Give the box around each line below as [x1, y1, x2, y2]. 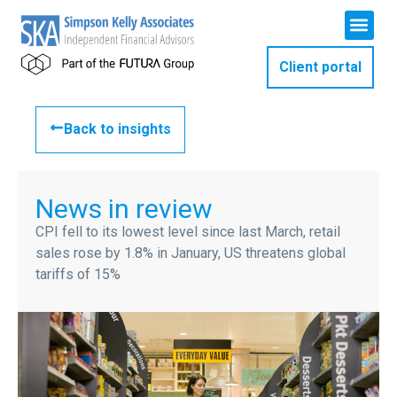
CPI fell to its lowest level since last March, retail [35, 223, 340, 240]
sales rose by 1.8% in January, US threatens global [35, 245, 346, 261]
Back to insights [64, 121, 171, 137]
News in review [35, 193, 213, 224]
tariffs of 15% [35, 266, 121, 283]
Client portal [278, 58, 362, 75]
